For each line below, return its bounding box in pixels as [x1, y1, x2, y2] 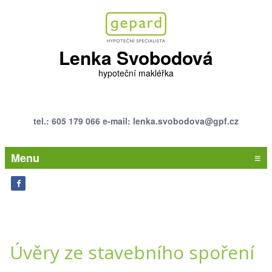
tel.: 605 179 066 [33, 114, 100, 127]
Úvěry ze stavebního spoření [10, 239, 254, 265]
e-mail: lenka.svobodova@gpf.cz [103, 114, 239, 127]
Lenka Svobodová [59, 44, 213, 70]
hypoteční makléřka [98, 67, 174, 79]
